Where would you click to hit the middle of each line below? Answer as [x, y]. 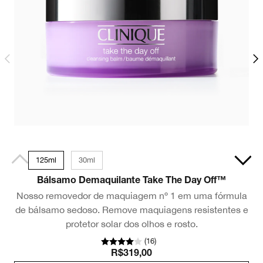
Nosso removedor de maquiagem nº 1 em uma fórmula [131, 195]
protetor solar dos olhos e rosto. [131, 223]
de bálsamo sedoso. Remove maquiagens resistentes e [131, 209]
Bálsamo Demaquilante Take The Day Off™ [131, 181]
